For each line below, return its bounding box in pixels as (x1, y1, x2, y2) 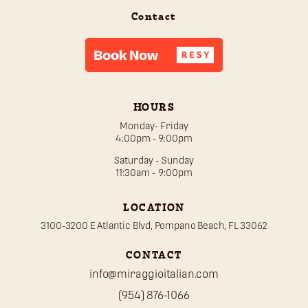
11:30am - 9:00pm (115, 166, 192, 178)
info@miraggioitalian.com (89, 267, 219, 280)
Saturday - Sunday (114, 154, 194, 166)
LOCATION (123, 202, 185, 214)
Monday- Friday (119, 120, 189, 131)
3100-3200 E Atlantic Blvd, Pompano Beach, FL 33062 (41, 219, 267, 231)
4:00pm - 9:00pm (115, 132, 193, 144)
